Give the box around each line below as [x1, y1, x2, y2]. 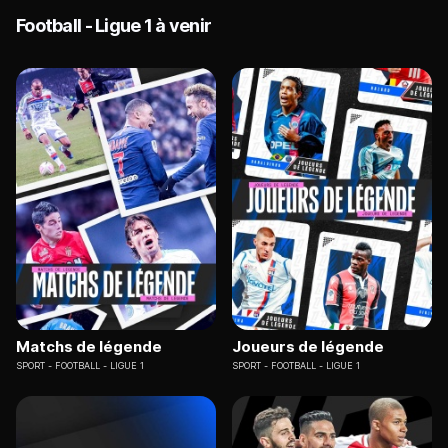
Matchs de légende [16, 337, 162, 357]
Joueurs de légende [232, 337, 384, 357]
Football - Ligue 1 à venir [16, 14, 212, 36]
